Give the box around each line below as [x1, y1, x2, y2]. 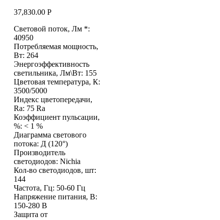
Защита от [14, 210, 48, 219]
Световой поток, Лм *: [14, 24, 90, 33]
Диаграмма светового [14, 130, 86, 139]
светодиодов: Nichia [14, 157, 81, 165]
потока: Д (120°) [14, 139, 68, 148]
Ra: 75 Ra [14, 104, 45, 112]
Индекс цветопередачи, [14, 95, 92, 104]
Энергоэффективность [14, 59, 89, 68]
